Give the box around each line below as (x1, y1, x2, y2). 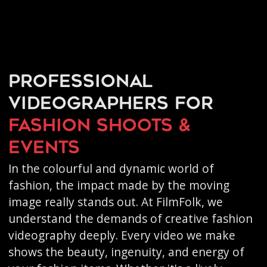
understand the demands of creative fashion (8, 210, 253, 226)
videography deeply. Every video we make (8, 227, 235, 243)
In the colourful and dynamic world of (8, 160, 214, 176)
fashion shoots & (8, 118, 191, 135)
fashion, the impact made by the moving (8, 177, 229, 193)
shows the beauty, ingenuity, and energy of (8, 244, 244, 260)
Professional (8, 74, 153, 91)
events (8, 140, 80, 157)
